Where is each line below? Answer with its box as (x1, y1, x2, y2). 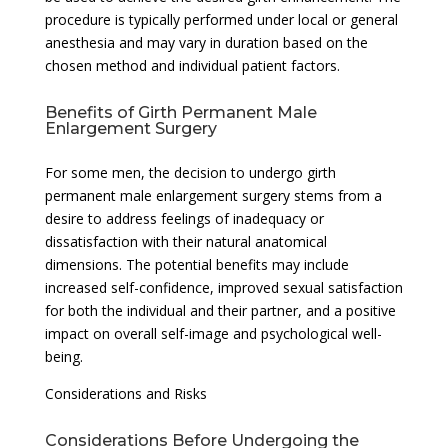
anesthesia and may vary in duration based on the (44, 32, 368, 52)
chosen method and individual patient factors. (44, 55, 340, 75)
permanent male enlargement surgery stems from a (44, 185, 382, 205)
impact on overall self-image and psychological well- (44, 323, 382, 343)
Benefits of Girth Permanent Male (44, 102, 317, 122)
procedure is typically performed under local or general (44, 9, 398, 29)
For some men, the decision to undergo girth (44, 162, 336, 182)
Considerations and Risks (44, 383, 207, 403)
